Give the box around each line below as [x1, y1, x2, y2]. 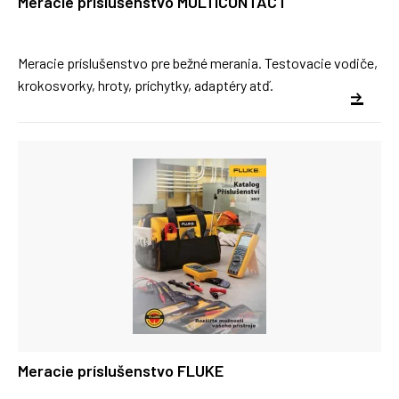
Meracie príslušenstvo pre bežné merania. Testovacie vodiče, [18, 54, 378, 72]
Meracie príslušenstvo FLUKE [18, 361, 224, 381]
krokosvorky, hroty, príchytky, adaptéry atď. [18, 77, 273, 94]
